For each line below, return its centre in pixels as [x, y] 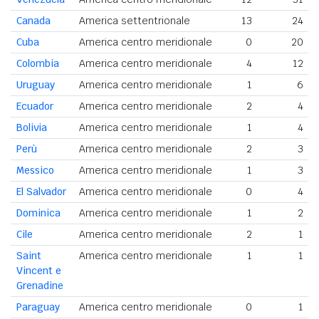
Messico [35, 171]
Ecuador [35, 106]
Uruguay [36, 85]
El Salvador [41, 192]
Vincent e [39, 271]
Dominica [38, 213]
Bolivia [32, 128]
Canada [33, 21]
